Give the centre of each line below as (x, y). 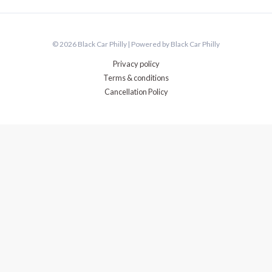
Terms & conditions (136, 78)
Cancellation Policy (136, 92)
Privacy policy (136, 64)
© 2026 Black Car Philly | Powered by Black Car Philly (136, 44)
